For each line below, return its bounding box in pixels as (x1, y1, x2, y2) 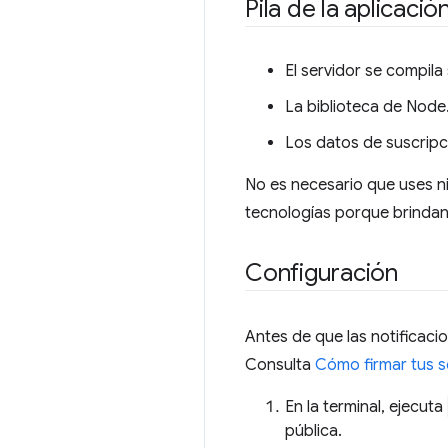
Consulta (245, 355, 315, 375)
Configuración (245, 258, 398, 288)
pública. (285, 421, 342, 441)
